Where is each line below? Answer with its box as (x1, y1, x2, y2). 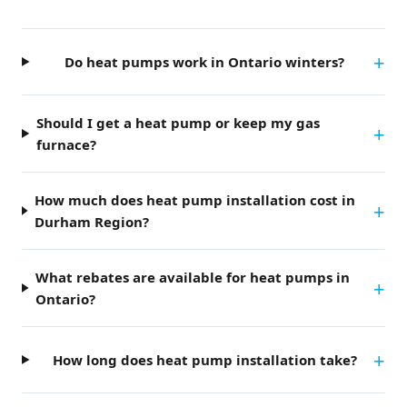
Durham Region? (34, 212, 149, 231)
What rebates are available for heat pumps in (35, 267, 350, 286)
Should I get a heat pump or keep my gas (35, 113, 320, 132)
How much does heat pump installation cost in (34, 190, 355, 209)
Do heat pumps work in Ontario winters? (65, 52, 345, 71)
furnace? (35, 134, 96, 154)
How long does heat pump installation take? (52, 350, 357, 369)
